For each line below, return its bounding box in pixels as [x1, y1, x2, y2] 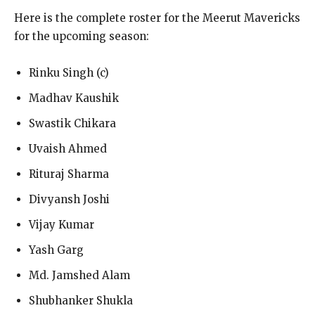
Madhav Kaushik [29, 91, 119, 105]
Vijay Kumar [29, 217, 94, 231]
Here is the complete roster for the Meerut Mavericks [14, 11, 300, 25]
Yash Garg [29, 243, 84, 257]
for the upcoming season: [14, 29, 149, 43]
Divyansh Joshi [29, 192, 110, 206]
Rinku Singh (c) [29, 65, 109, 79]
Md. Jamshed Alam [29, 268, 130, 282]
